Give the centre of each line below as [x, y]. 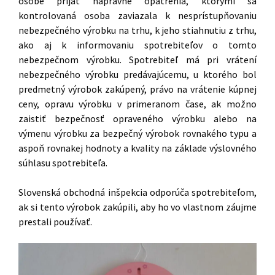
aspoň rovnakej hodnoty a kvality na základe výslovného [137, 148]
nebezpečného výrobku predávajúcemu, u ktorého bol [137, 75]
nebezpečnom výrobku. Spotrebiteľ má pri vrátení [137, 60]
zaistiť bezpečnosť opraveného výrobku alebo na [137, 119]
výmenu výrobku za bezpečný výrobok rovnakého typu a [137, 134]
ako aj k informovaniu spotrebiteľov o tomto [137, 45]
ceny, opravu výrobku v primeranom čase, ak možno [137, 104]
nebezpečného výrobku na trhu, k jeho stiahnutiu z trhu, [137, 30]
